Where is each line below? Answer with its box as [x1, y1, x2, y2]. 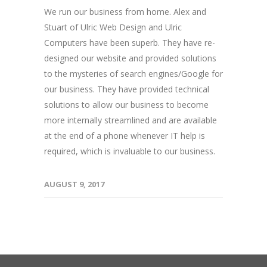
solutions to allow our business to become [44, 99, 209, 110]
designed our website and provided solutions [44, 52, 216, 64]
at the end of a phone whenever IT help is [44, 130, 205, 141]
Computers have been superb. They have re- [44, 37, 215, 48]
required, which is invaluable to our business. [44, 145, 215, 157]
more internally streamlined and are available [44, 114, 217, 126]
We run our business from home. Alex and [44, 6, 206, 17]
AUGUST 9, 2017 [44, 179, 104, 190]
